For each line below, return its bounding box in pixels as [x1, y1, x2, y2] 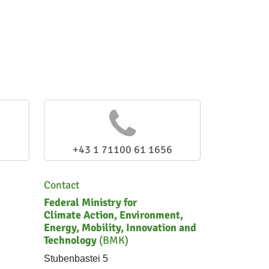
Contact [44, 178, 79, 192]
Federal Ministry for [44, 196, 137, 209]
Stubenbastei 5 [44, 253, 108, 264]
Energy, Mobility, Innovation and [44, 221, 196, 234]
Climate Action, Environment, [44, 208, 183, 222]
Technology [44, 234, 97, 247]
